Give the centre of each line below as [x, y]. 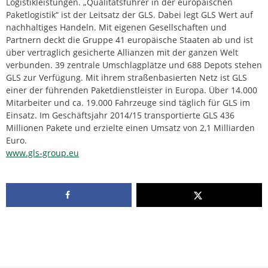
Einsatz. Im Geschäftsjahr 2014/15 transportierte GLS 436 [120, 115]
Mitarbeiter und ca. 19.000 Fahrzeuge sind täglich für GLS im [128, 103]
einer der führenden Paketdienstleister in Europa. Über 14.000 [132, 90]
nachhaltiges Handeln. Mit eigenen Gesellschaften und [116, 28]
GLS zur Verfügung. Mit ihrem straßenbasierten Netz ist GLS [127, 78]
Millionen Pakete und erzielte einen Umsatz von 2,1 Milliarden [130, 128]
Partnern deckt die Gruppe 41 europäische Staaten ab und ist [130, 40]
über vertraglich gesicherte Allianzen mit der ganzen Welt [122, 53]
